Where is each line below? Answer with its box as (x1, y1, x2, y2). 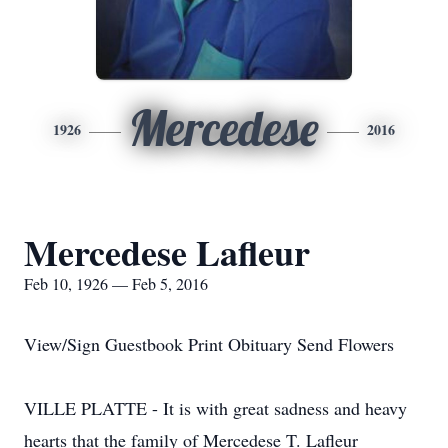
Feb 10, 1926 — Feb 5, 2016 (24, 273, 208, 294)
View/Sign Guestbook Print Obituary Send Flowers (24, 332, 394, 356)
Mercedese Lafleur (24, 226, 310, 278)
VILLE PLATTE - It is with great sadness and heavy (24, 396, 407, 420)
